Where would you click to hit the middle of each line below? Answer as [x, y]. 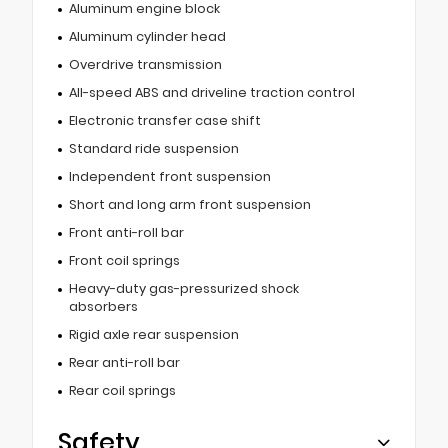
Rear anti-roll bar [124, 362]
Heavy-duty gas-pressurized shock [183, 288]
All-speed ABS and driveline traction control [211, 92]
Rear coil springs [122, 390]
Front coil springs [124, 260]
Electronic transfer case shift [164, 120]
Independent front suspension [169, 176]
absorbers [103, 306]
